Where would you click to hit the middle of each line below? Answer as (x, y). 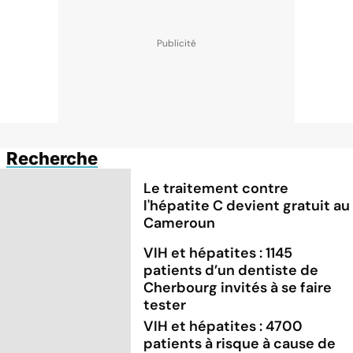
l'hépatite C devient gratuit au (247, 205)
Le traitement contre (216, 188)
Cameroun (180, 223)
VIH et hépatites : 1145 (218, 253)
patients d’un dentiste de (231, 270)
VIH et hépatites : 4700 (223, 326)
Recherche (52, 158)
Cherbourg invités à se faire (238, 287)
